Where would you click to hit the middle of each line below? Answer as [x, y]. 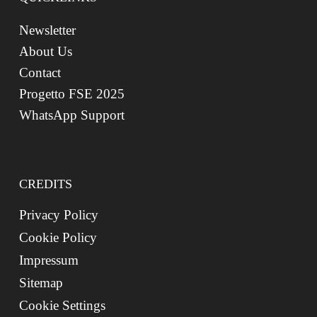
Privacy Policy [58, 215]
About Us [45, 51]
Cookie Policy [58, 237]
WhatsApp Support [71, 115]
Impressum [48, 260]
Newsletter [47, 30]
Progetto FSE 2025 [71, 94]
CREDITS [45, 184]
